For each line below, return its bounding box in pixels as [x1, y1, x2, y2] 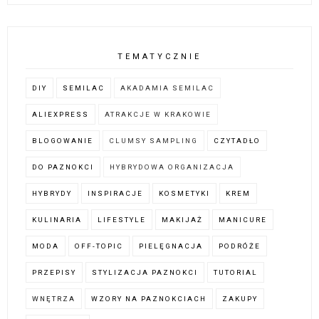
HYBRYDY [32, 189, 72, 197]
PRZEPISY [32, 268, 76, 276]
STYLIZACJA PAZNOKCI [92, 268, 198, 276]
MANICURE [219, 215, 267, 224]
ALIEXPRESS [32, 110, 89, 118]
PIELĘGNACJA [139, 241, 203, 250]
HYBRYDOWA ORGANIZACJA [110, 162, 234, 171]
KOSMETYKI [159, 189, 210, 197]
